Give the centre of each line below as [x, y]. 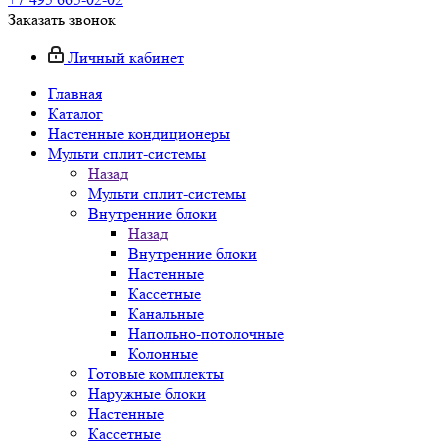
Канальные [166, 313]
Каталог [75, 113]
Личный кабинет [126, 57]
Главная [75, 93]
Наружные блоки [147, 393]
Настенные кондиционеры [139, 133]
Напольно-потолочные [206, 333]
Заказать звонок [62, 19]
